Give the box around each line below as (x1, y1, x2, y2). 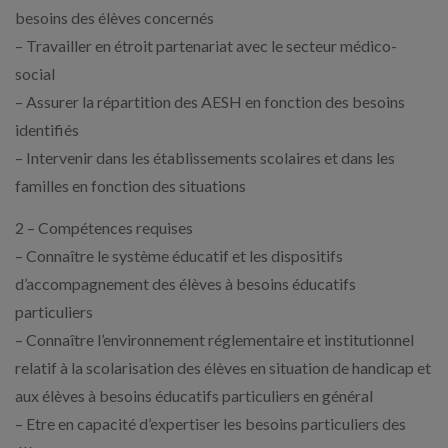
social (15, 64, 55, 83)
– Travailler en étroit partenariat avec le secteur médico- (15, 36, 397, 55)
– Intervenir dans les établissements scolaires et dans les (15, 148, 395, 167)
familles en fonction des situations (15, 176, 246, 195)
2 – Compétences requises (15, 218, 193, 237)
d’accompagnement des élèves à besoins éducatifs (15, 274, 356, 293)
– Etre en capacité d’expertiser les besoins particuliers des (15, 414, 406, 433)
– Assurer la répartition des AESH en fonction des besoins (15, 92, 405, 111)
